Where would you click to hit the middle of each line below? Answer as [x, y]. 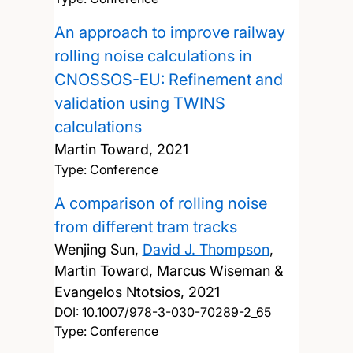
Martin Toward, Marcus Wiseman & [168, 270]
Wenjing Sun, [98, 249]
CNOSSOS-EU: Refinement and [168, 79]
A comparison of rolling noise [160, 203]
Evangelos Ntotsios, [121, 292]
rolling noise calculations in [153, 56]
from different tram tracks [145, 227]
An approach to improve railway [169, 32]
